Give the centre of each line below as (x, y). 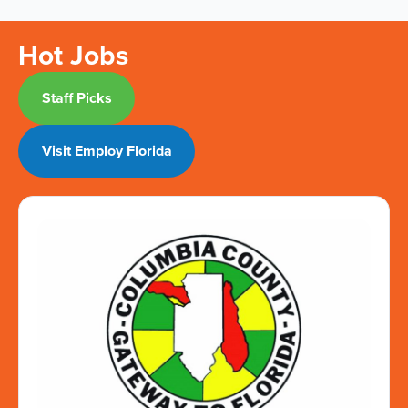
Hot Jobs (73, 55)
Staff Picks (76, 97)
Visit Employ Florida (107, 150)
